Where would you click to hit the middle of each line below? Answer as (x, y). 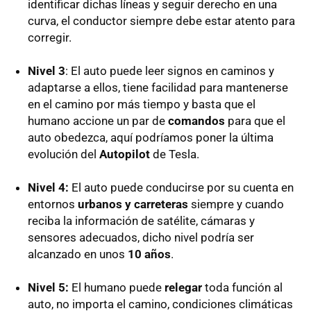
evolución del (64, 154)
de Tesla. (175, 154)
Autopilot (125, 154)
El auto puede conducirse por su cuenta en (181, 187)
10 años (149, 254)
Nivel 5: (48, 287)
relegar (183, 287)
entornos (53, 204)
